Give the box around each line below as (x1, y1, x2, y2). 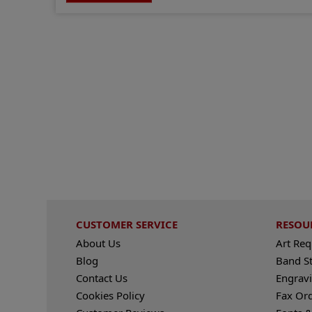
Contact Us (75, 270, 127, 285)
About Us (75, 235, 120, 250)
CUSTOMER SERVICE (75, 217, 178, 231)
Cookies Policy (75, 288, 145, 302)
